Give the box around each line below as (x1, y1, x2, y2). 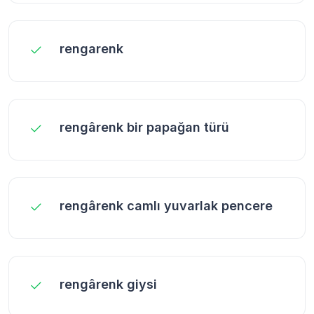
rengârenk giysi (60, 276, 157, 292)
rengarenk (60, 41, 123, 56)
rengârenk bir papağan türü (60, 119, 229, 135)
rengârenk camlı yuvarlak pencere (60, 198, 273, 213)
